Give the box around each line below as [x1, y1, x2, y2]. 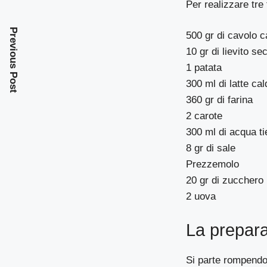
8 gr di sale [186, 142, 236, 154]
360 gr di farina [186, 94, 253, 106]
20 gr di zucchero [186, 175, 264, 187]
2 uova [186, 191, 216, 203]
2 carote [186, 110, 223, 122]
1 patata [186, 62, 222, 74]
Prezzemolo [186, 159, 239, 170]
